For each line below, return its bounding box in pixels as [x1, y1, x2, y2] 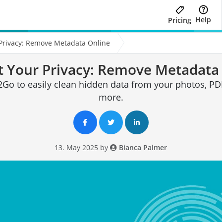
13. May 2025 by [55, 142, 111, 152]
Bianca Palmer [117, 142, 167, 152]
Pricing [168, 15, 191, 25]
